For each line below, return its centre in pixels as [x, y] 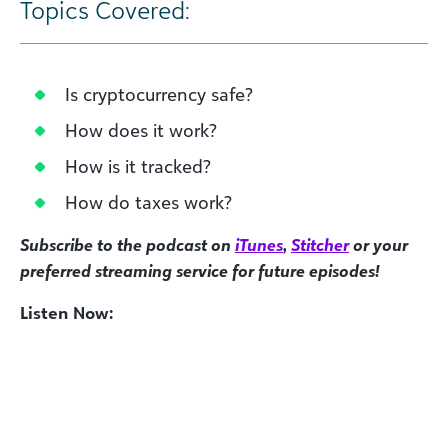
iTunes [259, 245]
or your [378, 245]
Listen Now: [66, 313]
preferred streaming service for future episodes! [199, 271]
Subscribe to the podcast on [127, 245]
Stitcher [320, 245]
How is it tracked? [138, 166]
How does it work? [141, 130]
